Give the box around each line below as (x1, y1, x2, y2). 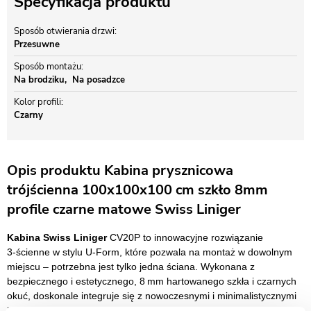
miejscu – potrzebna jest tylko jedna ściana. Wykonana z (7, 261, 255, 272)
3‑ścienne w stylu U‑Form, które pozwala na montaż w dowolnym (7, 246, 292, 258)
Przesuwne (14, 38, 60, 51)
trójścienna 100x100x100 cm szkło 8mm (7, 180, 268, 199)
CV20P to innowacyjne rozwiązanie (107, 232, 263, 243)
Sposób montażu (14, 60, 81, 73)
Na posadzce (72, 74, 125, 86)
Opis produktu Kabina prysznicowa (7, 161, 233, 180)
